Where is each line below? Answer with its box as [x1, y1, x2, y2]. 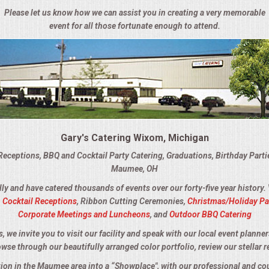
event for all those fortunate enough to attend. [49, 21, 220, 31]
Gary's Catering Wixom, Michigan [60, 132, 209, 144]
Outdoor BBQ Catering [169, 210, 252, 220]
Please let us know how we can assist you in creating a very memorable [4, 8, 265, 18]
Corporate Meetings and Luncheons [17, 210, 150, 220]
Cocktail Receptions [2, 196, 77, 207]
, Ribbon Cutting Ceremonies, [77, 196, 187, 207]
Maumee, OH [111, 164, 158, 174]
